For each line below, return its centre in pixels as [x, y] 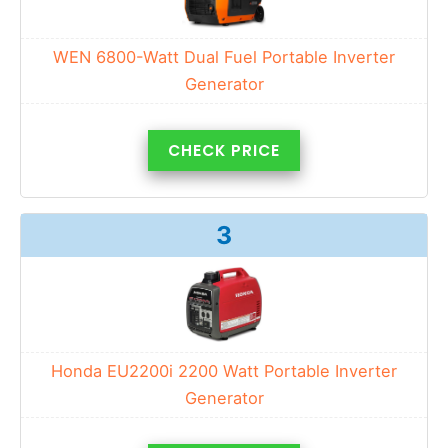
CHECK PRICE [224, 150]
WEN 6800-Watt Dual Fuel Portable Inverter [224, 56]
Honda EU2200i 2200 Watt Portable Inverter [224, 370]
